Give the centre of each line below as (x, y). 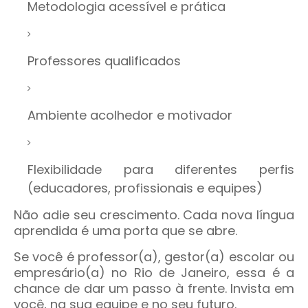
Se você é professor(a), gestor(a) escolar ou (154, 257)
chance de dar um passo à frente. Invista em (154, 289)
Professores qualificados (104, 61)
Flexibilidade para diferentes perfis (161, 170)
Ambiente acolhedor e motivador (130, 115)
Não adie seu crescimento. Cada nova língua (154, 215)
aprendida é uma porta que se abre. (125, 231)
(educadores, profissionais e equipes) (145, 188)
